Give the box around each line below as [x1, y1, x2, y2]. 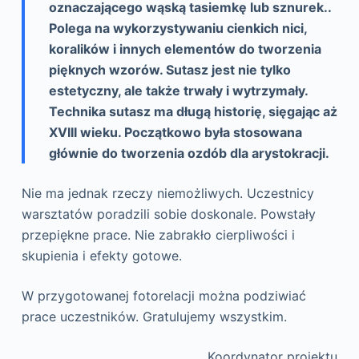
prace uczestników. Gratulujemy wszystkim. [21, 309, 287, 325]
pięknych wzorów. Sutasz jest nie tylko [48, 62, 291, 79]
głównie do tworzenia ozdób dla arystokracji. [48, 145, 329, 162]
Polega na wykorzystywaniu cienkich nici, [48, 20, 307, 37]
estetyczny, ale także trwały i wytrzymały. [48, 83, 308, 99]
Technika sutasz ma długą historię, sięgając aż [48, 103, 337, 120]
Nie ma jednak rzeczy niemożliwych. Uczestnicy [21, 185, 314, 202]
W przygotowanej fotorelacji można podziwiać [21, 288, 306, 305]
